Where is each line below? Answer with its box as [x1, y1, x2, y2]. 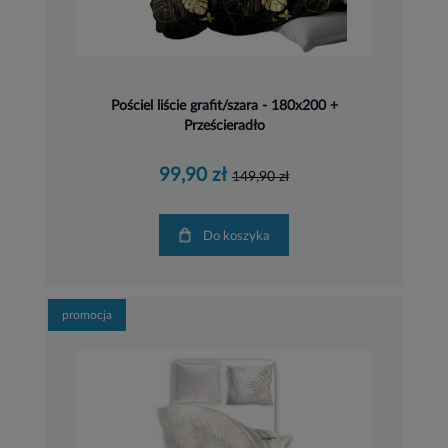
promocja [62, 309, 112, 322]
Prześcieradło [183, 118, 265, 133]
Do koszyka [213, 229, 269, 243]
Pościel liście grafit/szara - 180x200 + [110, 98, 338, 113]
